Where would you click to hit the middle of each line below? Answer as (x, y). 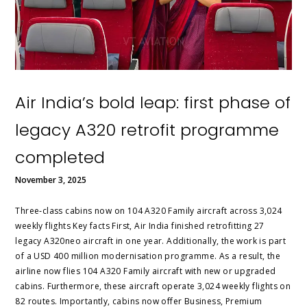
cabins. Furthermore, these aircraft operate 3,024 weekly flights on (153, 286)
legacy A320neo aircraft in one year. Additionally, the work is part (151, 241)
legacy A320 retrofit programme (147, 130)
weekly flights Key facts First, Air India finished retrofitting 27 (140, 225)
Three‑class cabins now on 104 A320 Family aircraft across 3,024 (149, 210)
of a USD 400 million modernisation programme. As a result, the (148, 256)
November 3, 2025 (51, 180)
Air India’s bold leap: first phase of (153, 102)
